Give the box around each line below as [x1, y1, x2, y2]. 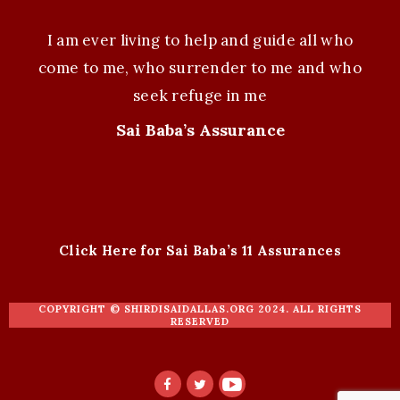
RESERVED [171, 314, 229, 328]
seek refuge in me [132, 85, 268, 105]
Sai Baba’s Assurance [115, 119, 285, 140]
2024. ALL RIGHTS [254, 302, 362, 315]
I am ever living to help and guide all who [46, 29, 354, 50]
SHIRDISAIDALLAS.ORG [124, 302, 254, 315]
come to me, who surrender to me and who [38, 57, 362, 78]
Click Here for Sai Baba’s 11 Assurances [59, 241, 341, 259]
